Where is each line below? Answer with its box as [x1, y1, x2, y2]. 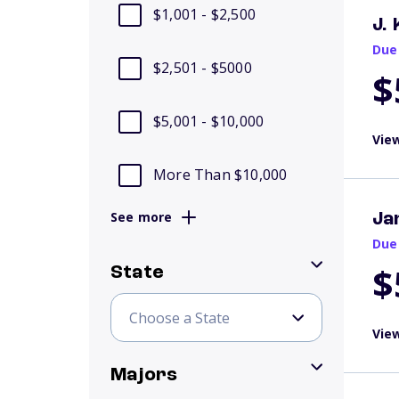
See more [110, 208, 173, 225]
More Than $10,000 [153, 165, 288, 184]
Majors [110, 365, 178, 385]
